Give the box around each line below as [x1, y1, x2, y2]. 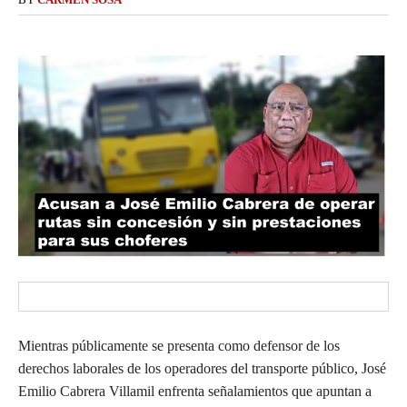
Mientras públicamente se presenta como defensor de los [18, 338, 340, 354]
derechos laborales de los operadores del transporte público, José [18, 361, 386, 377]
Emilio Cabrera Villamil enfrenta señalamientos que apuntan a [18, 383, 372, 400]
